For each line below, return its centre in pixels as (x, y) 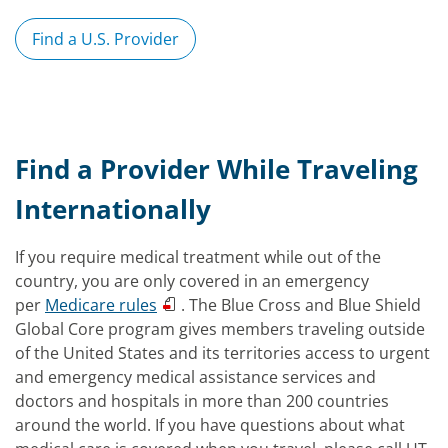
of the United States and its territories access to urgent (222, 353)
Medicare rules (101, 305)
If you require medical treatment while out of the (198, 257)
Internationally (113, 209)
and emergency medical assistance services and (195, 377)
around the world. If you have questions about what (210, 425)
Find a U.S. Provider (105, 39)
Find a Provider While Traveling (216, 169)
